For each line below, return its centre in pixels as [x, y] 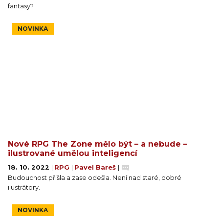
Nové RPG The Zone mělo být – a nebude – [98, 144]
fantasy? [21, 6]
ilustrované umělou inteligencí [73, 153]
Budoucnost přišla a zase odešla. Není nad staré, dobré [95, 177]
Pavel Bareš [96, 167]
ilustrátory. [24, 187]
